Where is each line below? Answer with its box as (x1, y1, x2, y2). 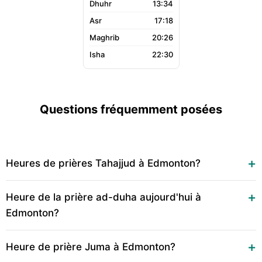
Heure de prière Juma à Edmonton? (6, 241, 175, 253)
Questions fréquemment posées (40, 102, 222, 116)
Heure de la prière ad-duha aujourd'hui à (6, 191, 201, 203)
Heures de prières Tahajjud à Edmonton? (6, 157, 201, 169)
